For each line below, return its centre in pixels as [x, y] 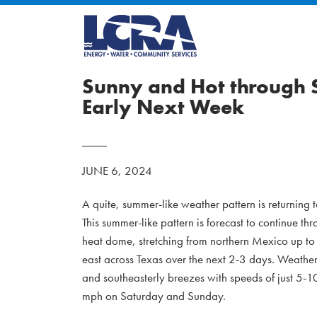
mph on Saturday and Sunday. [154, 296]
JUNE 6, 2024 [117, 171]
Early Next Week [163, 107]
